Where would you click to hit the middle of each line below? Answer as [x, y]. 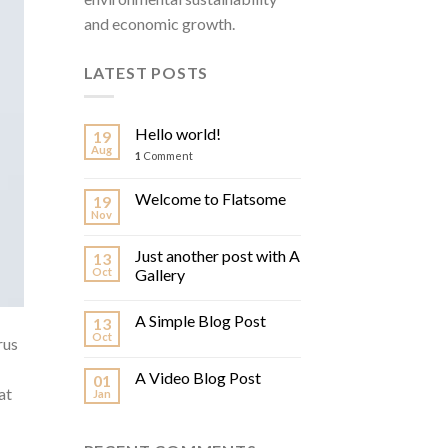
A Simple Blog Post [200, 321]
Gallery [159, 275]
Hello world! [177, 134]
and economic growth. [159, 23]
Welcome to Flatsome [210, 199]
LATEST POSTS [146, 72]
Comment [166, 156]
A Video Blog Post [197, 378]
